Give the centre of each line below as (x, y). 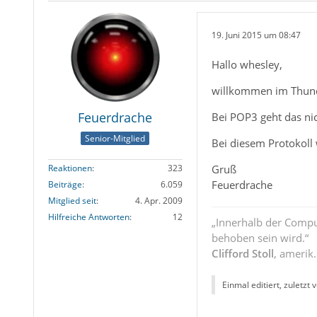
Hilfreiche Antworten (88, 217)
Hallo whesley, (247, 64)
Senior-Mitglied (115, 139)
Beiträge (65, 185)
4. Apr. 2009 (158, 201)
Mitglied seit (72, 201)
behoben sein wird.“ (260, 238)
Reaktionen (70, 168)
